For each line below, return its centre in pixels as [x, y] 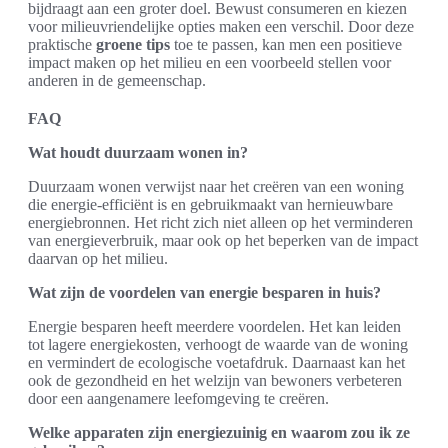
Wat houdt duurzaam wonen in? [138, 152]
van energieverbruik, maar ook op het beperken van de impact [223, 240]
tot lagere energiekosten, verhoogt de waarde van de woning [218, 344]
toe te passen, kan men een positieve [286, 44]
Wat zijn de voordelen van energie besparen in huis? [204, 292]
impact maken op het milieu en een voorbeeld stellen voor [209, 62]
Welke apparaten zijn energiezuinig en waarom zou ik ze [219, 432]
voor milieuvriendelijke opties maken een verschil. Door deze [221, 26]
